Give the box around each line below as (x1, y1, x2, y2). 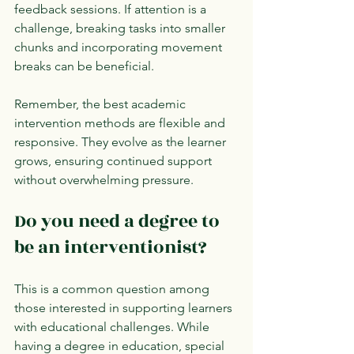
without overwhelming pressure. (14, 171, 194, 187)
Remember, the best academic (14, 96, 189, 111)
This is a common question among (14, 281, 213, 296)
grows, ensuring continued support (14, 153, 215, 168)
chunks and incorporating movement (14, 39, 225, 55)
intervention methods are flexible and (14, 115, 228, 130)
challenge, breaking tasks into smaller (14, 20, 228, 36)
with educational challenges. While (14, 318, 213, 334)
